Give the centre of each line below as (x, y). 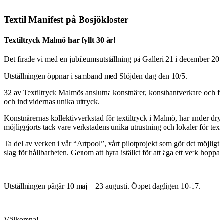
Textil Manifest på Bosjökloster (66, 20)
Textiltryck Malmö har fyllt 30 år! (60, 40)
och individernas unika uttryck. (52, 101)
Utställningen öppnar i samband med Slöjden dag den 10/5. (96, 76)
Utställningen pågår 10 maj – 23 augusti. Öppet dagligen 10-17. (102, 186)
